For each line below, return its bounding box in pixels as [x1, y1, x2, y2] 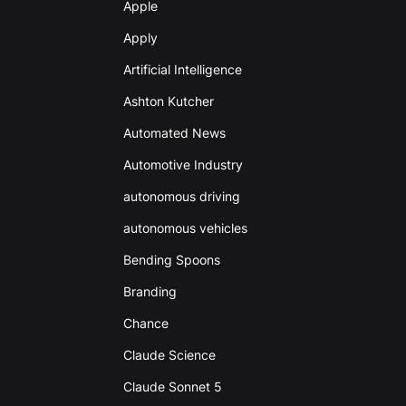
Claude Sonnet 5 [122, 379, 222, 395]
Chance [122, 315, 169, 332]
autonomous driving [122, 188, 240, 205]
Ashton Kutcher [122, 93, 214, 110]
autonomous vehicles [122, 220, 247, 237]
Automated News [122, 125, 226, 141]
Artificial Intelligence [122, 62, 242, 78]
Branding [122, 284, 177, 300]
